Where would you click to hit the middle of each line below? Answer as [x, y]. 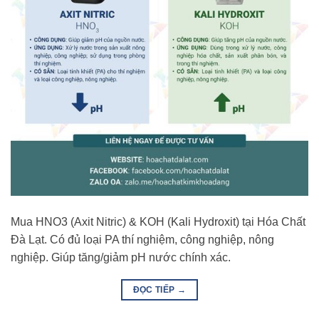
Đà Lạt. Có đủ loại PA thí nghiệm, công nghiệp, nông [142, 239]
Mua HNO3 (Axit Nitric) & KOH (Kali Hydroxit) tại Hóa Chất [158, 221]
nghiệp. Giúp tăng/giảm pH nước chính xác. [121, 257]
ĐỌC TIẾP [155, 289]
